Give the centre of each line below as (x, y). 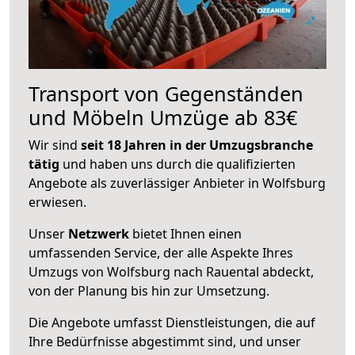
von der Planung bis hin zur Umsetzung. (149, 290)
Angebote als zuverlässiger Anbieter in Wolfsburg (177, 183)
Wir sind (55, 145)
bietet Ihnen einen (185, 233)
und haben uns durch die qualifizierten (177, 164)
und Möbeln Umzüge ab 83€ (163, 117)
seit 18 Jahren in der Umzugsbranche (197, 145)
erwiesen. (57, 202)
